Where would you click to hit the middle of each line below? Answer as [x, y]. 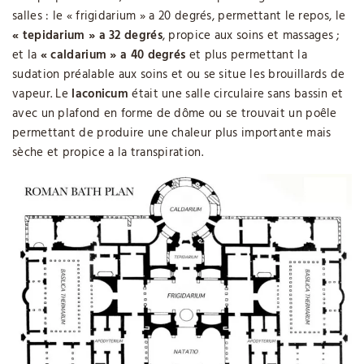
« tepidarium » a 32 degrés [87, 36]
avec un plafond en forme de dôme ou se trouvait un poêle [175, 114]
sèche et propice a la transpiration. [108, 153]
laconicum [100, 95]
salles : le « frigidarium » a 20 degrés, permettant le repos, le [179, 17]
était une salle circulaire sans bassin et [236, 95]
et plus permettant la [246, 56]
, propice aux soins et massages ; [251, 36]
